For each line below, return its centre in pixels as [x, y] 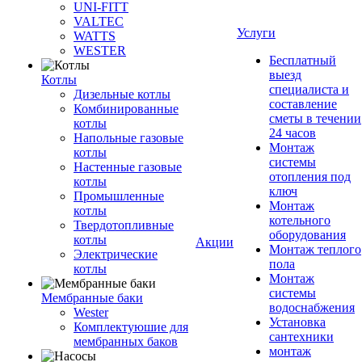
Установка [297, 322]
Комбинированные [126, 109]
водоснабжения [312, 307]
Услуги [256, 33]
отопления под [310, 177]
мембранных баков [126, 341]
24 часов [293, 133]
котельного [300, 220]
